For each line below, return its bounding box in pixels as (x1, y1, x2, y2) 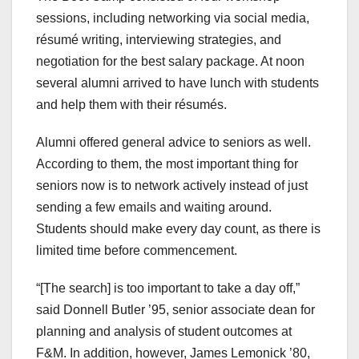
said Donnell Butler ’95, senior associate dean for (36, 303, 315, 317)
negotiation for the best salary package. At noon (36, 54, 305, 69)
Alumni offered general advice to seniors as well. (36, 135, 311, 150)
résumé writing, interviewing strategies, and (36, 33, 281, 47)
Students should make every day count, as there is (36, 222, 321, 236)
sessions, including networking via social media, (36, 11, 309, 26)
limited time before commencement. (36, 244, 237, 258)
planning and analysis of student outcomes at (36, 325, 292, 339)
